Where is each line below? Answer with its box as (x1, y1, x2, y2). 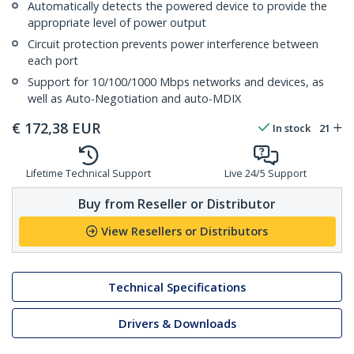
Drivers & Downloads (118, 315, 236, 331)
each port (28, 53, 78, 69)
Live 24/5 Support (224, 167, 307, 181)
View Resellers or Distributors (101, 224, 268, 239)
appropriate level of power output (28, 15, 206, 31)
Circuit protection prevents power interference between (28, 36, 318, 52)
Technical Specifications (108, 279, 246, 295)
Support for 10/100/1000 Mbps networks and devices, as (28, 74, 324, 90)
